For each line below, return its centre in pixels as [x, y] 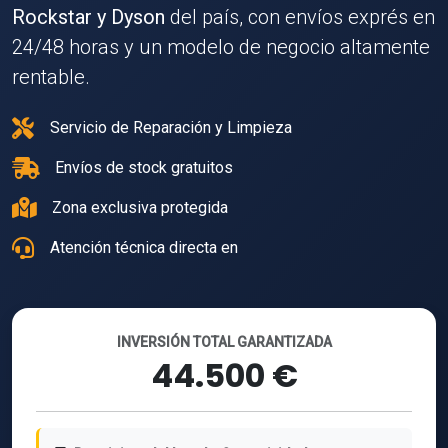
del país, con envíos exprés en [300, 17]
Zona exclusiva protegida [140, 208]
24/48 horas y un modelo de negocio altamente [221, 47]
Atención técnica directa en [144, 248]
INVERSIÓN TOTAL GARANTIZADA [224, 342]
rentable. [51, 77]
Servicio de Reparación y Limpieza [171, 128]
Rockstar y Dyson [88, 17]
